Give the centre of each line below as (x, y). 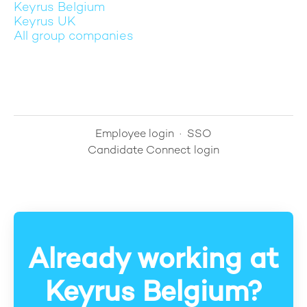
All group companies (74, 37)
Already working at (153, 261)
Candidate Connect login (153, 151)
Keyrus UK (45, 22)
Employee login (135, 135)
